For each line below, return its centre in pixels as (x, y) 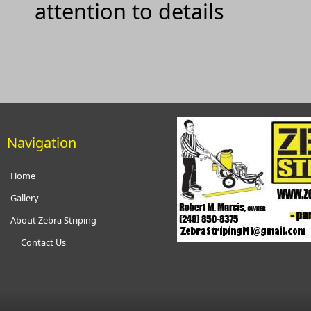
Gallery (25, 197)
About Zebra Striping (53, 220)
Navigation (42, 142)
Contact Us (43, 242)
